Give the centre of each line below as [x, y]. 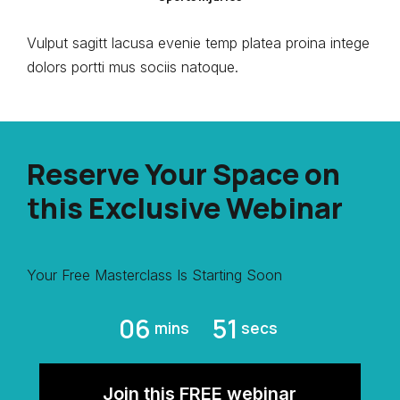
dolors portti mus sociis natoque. [133, 67]
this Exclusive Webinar [185, 208]
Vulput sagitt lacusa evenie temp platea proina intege [198, 42]
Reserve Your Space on [183, 174]
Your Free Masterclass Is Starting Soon [154, 275]
